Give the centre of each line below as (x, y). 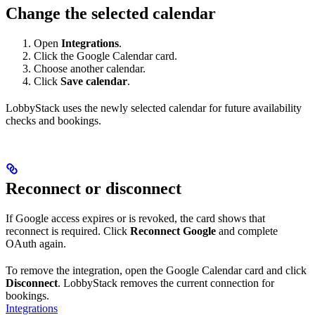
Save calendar (94, 82)
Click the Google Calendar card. (105, 56)
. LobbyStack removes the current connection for (166, 283)
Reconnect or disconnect (94, 189)
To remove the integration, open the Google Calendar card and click (156, 271)
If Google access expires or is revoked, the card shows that (135, 219)
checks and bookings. (53, 121)
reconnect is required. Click (68, 231)
